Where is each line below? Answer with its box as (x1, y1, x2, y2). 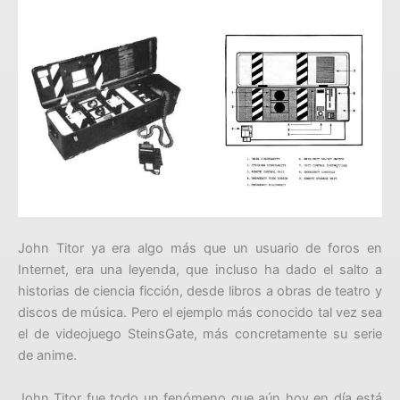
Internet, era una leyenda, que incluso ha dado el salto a (18, 262, 382, 279)
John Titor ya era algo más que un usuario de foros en (18, 240, 382, 257)
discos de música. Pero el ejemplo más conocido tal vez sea (18, 304, 382, 321)
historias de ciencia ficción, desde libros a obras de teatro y (18, 283, 382, 300)
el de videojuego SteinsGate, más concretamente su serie (18, 326, 382, 343)
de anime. (18, 347, 77, 364)
